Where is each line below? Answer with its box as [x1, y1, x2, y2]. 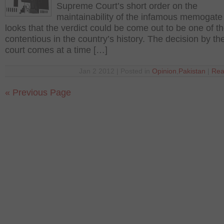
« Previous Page [5, 87, 71, 97]
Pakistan [178, 67, 205, 75]
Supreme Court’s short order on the [56, 1, 197, 11]
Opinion [152, 67, 176, 75]
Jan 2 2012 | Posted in [79, 67, 152, 75]
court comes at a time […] [5, 45, 107, 55]
